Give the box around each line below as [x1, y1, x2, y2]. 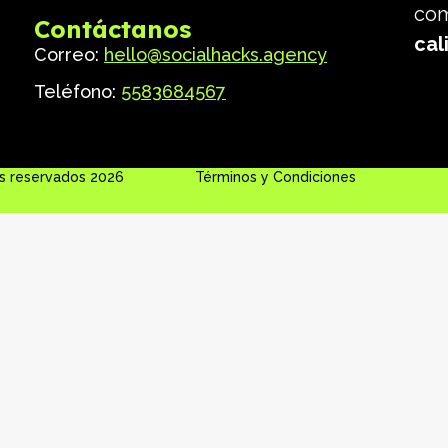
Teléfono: [34, 81, 121, 103]
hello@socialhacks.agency [104, 44, 327, 66]
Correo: [34, 44, 104, 66]
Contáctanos [34, 14, 191, 45]
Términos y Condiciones [195, 168, 357, 185]
